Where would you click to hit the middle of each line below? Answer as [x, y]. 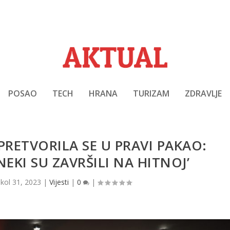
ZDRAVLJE [203, 93]
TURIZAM [151, 93]
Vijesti [59, 182]
